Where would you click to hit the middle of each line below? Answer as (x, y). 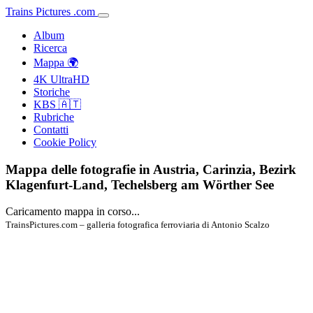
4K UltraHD (61, 79)
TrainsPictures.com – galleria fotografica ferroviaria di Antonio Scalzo (138, 225)
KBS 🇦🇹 (57, 104)
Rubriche (54, 117)
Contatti (51, 130)
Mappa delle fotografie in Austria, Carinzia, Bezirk (151, 169)
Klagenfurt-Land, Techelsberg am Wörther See (140, 184)
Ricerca (50, 48)
